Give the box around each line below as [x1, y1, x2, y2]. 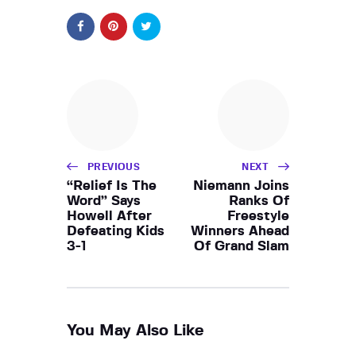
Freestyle [227, 208, 289, 222]
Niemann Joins [193, 178, 289, 192]
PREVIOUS [87, 161, 141, 172]
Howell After [67, 208, 152, 222]
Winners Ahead [191, 223, 289, 238]
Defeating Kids [67, 223, 164, 238]
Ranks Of [229, 193, 289, 207]
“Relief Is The [67, 178, 157, 192]
